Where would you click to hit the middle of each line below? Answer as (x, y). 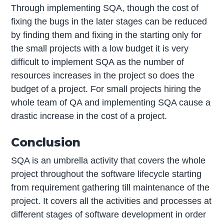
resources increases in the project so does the (103, 75)
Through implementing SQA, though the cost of (105, 8)
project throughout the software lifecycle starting (106, 174)
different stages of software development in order (109, 214)
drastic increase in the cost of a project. (89, 116)
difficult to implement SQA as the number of (98, 62)
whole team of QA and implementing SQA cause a (111, 102)
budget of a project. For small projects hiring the (106, 89)
